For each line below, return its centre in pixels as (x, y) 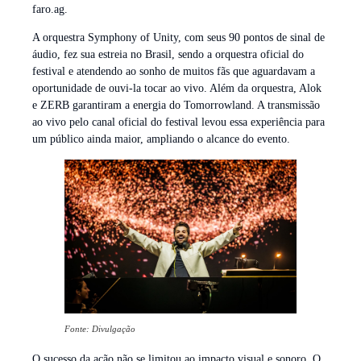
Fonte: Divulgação (100, 329)
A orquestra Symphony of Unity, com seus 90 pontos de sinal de (178, 38)
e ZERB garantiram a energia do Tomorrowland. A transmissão (176, 106)
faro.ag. (50, 9)
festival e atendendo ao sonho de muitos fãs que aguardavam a (174, 72)
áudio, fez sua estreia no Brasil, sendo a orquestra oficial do (168, 55)
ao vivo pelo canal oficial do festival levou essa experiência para (178, 122)
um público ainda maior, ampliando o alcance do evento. (161, 139)
